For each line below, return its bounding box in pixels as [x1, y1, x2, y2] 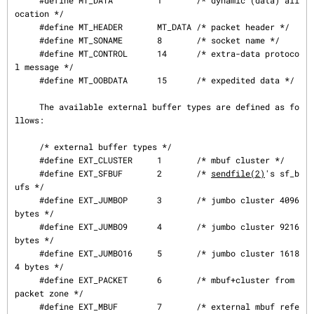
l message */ [15, 61, 74, 72]
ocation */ [15, 8, 64, 19]
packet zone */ [15, 287, 83, 299]
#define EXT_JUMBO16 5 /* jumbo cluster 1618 [15, 247, 39, 259]
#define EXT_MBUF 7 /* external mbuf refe [15, 301, 39, 312]
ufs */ [15, 181, 44, 192]
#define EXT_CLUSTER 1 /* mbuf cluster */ [15, 154, 39, 165]
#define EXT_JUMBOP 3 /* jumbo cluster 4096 [15, 194, 39, 205]
